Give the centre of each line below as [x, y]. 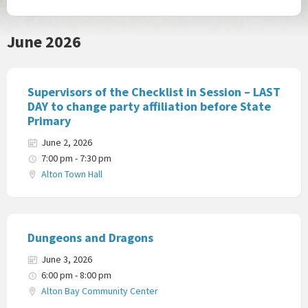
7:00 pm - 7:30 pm [76, 158]
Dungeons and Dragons [90, 237]
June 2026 [44, 41]
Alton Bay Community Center [100, 290]
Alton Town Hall [72, 174]
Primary [49, 120]
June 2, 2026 [67, 142]
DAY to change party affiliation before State [149, 106]
